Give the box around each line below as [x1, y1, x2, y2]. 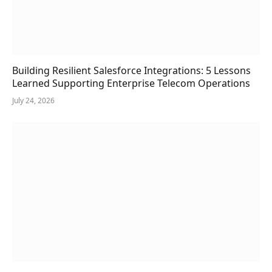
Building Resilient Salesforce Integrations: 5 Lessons [12, 64, 251, 78]
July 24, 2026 [12, 95, 55, 106]
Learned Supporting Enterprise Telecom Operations [12, 76, 250, 90]
